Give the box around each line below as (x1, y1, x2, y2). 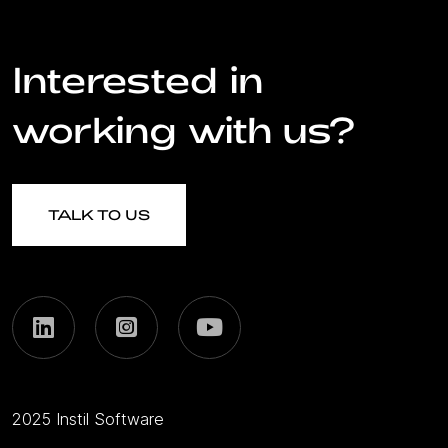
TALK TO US (48, 205, 150, 223)
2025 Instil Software (12, 408, 164, 429)
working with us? (12, 106, 355, 150)
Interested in (12, 56, 263, 100)
